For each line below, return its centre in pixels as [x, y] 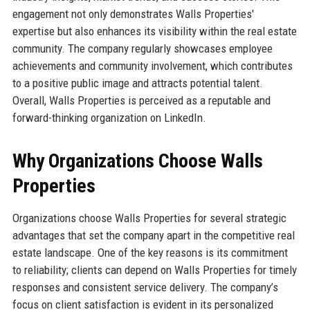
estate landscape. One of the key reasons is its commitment [150, 253]
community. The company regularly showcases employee [142, 49]
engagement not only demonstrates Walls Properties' [133, 14]
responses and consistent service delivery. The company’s [145, 288]
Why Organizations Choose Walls [137, 161]
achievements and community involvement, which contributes [152, 66]
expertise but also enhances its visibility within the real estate [154, 31]
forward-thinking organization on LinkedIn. [109, 118]
